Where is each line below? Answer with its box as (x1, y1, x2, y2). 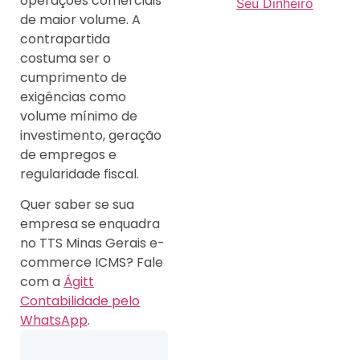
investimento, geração (20, 125, 162, 145)
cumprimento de (20, 67, 127, 87)
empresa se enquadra (20, 215, 160, 234)
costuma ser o (20, 48, 111, 67)
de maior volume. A (20, 10, 141, 29)
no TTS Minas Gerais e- (20, 234, 165, 253)
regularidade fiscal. (20, 164, 139, 183)
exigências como (20, 87, 126, 106)
